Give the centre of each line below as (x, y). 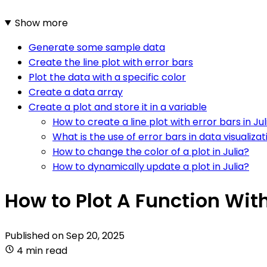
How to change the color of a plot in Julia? (151, 151)
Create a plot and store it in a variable (118, 107)
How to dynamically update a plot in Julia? (151, 166)
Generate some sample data (97, 47)
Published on (35, 235)
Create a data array (76, 92)
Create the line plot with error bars (111, 62)
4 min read (42, 250)
